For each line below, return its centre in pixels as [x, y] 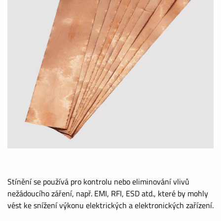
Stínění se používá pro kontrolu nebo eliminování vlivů [98, 182]
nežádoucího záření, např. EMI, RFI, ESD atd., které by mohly [108, 193]
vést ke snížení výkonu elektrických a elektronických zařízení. [110, 205]
